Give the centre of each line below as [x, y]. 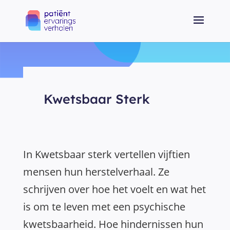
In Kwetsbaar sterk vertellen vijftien [107, 154]
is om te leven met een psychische [104, 207]
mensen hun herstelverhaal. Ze [96, 172]
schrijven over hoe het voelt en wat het [114, 189]
